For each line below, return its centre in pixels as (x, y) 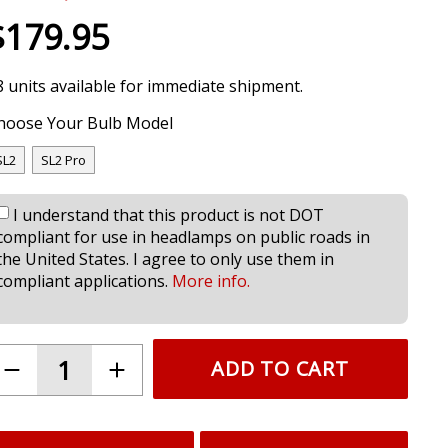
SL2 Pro (63, 160)
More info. (210, 281)
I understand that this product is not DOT (168, 215)
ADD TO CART (280, 369)
